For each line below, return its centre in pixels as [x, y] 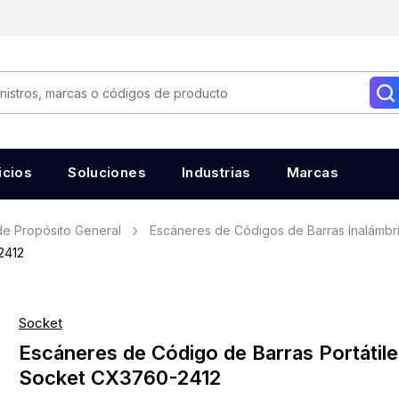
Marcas [312, 172]
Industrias [216, 172]
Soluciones [107, 172]
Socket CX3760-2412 [119, 378]
